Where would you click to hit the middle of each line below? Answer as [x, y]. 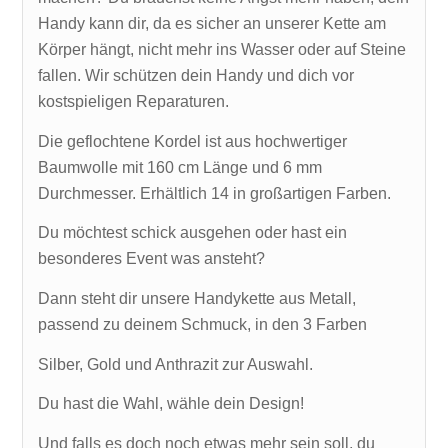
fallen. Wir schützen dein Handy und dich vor [196, 76]
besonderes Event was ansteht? [152, 259]
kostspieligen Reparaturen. [134, 102]
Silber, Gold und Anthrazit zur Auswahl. [176, 364]
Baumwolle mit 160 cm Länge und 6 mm [180, 167]
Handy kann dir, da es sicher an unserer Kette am [212, 24]
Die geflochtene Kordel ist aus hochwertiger [193, 141]
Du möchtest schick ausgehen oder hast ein [193, 233]
